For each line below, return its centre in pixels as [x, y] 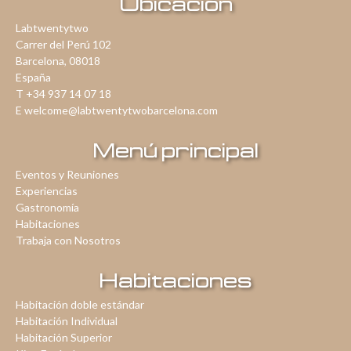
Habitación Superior [64, 338]
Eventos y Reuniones [67, 175]
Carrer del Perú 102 [63, 45]
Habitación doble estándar [80, 305]
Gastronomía [47, 208]
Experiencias [47, 191]
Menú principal [175, 150]
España [33, 78]
